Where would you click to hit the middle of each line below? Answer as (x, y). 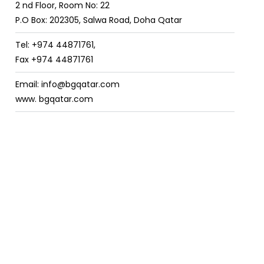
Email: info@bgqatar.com (68, 85)
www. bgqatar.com (55, 99)
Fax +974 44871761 (55, 60)
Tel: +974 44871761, (56, 45)
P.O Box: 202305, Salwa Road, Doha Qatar (99, 20)
